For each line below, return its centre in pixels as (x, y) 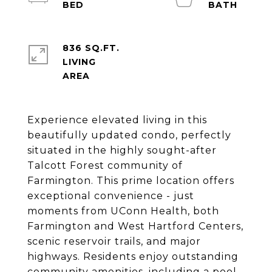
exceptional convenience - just (111, 196)
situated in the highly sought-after (122, 150)
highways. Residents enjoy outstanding (133, 257)
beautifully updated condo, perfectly (129, 135)
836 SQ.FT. (91, 48)
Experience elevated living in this (117, 120)
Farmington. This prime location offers (131, 181)
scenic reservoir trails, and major (114, 241)
